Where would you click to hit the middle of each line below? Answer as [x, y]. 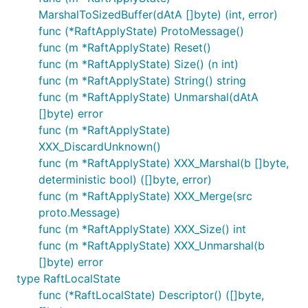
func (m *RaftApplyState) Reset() [125, 47]
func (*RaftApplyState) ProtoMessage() [141, 31]
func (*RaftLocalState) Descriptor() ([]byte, [151, 295]
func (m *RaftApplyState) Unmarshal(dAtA [148, 97]
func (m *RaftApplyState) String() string [142, 80]
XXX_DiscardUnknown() [100, 146]
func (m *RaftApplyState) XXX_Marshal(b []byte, [164, 163]
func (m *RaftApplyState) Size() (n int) [139, 64]
